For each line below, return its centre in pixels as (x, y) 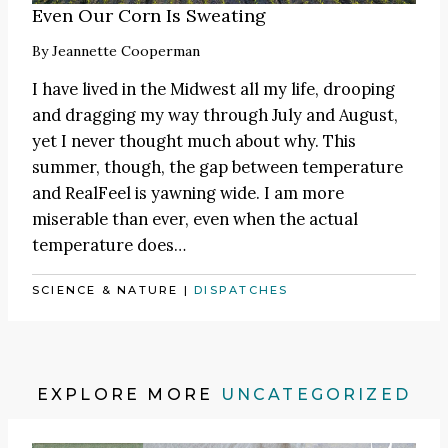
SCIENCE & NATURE (105, 290)
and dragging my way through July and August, (215, 114)
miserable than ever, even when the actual (195, 218)
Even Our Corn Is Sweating (149, 15)
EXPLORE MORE (128, 395)
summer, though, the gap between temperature (217, 166)
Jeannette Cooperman (126, 50)
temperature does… (109, 244)
